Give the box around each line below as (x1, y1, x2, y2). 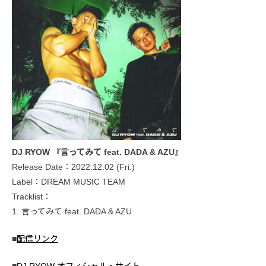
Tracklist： (12, 192, 51, 202)
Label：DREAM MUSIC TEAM (12, 177, 125, 187)
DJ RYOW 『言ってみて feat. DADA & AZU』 (12, 147, 183, 157)
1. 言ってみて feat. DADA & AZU (12, 207, 132, 217)
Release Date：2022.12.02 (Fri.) (12, 162, 135, 172)
